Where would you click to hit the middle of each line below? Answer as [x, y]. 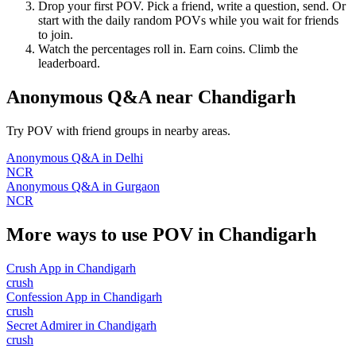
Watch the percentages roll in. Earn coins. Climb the [168, 49]
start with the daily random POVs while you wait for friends [188, 21]
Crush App [34, 268]
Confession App [47, 296]
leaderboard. [69, 64]
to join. [56, 35]
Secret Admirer [44, 325]
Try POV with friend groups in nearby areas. [118, 131]
